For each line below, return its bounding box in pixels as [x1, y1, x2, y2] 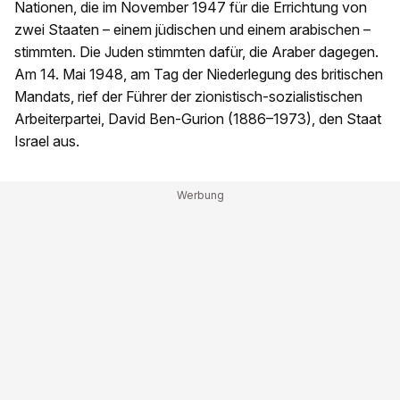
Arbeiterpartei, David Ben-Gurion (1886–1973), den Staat [14, 109, 381, 128]
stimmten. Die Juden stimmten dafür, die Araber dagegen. [14, 42, 379, 61]
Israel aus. [14, 131, 79, 150]
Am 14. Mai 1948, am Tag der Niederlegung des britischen [14, 64, 383, 83]
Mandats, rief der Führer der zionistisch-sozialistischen [14, 87, 362, 105]
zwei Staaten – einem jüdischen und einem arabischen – [14, 20, 371, 38]
